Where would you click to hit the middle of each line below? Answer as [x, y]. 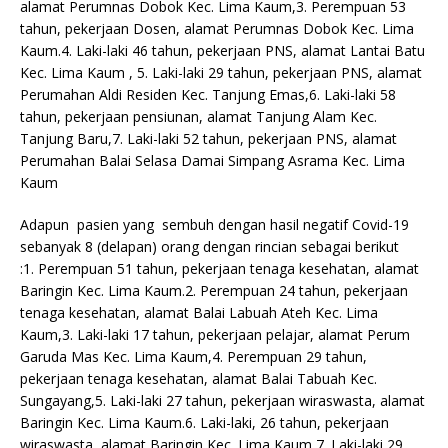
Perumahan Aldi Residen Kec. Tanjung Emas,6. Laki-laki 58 [208, 94]
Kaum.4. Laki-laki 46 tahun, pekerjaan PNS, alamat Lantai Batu [222, 50]
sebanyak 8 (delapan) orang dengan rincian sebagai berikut [209, 246]
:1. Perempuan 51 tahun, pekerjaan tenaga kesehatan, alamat [219, 268]
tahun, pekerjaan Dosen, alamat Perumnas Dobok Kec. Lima [217, 28]
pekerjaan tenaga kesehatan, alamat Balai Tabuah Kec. [198, 378]
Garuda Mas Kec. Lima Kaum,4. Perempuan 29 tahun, [193, 356]
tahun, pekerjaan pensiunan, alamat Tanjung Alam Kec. [198, 116]
